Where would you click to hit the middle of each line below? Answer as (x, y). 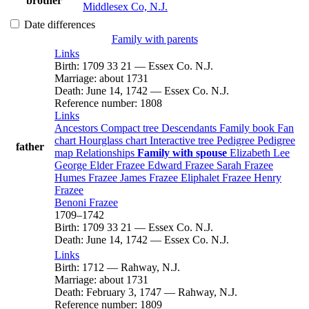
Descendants (190, 128)
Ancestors (78, 128)
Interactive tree (183, 140)
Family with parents (154, 39)
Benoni (72, 202)
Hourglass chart (114, 140)
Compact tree (131, 128)
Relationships (107, 152)
